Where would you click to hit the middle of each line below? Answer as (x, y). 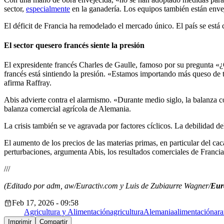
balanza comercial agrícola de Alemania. (67, 109)
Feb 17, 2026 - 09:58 (45, 203)
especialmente (48, 8)
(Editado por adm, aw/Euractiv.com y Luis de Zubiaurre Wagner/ (107, 186)
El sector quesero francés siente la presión (74, 45)
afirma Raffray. (28, 83)
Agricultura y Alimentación (67, 212)
